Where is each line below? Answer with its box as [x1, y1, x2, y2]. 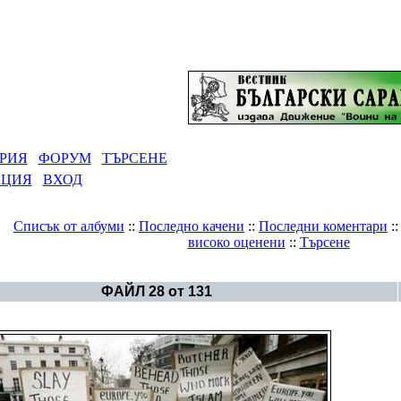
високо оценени [187, 235, 286, 250]
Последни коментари [259, 218, 388, 234]
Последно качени [139, 218, 244, 234]
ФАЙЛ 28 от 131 [100, 284, 212, 299]
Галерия [90, 265, 144, 280]
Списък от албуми [13, 218, 124, 234]
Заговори [159, 265, 218, 280]
